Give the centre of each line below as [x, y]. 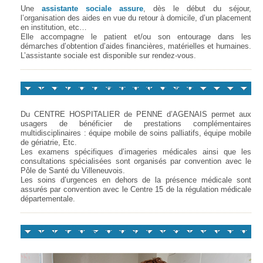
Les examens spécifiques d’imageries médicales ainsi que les [136, 152]
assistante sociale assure [92, 9]
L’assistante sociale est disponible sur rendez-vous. [108, 55]
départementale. [48, 199]
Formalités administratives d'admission [144, 230]
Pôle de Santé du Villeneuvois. [73, 171]
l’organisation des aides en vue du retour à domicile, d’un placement [136, 18]
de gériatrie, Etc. [49, 142]
